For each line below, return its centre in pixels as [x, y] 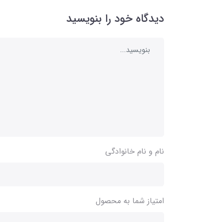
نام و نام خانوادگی [135, 152]
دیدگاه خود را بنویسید [115, 19]
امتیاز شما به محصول [130, 201]
